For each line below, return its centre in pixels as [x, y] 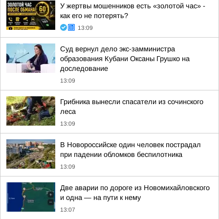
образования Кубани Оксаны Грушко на [125, 59]
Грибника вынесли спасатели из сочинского [132, 102]
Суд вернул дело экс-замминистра [118, 49]
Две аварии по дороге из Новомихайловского [135, 188]
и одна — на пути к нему [100, 197]
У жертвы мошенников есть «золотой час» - [133, 6]
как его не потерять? [94, 16]
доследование [84, 68]
